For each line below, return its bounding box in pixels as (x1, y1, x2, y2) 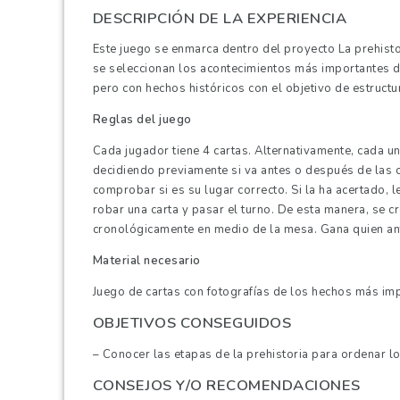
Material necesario (92, 253, 201, 270)
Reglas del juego (92, 112, 192, 129)
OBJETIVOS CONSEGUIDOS (92, 312, 292, 334)
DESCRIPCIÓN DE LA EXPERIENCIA (92, 7, 347, 29)
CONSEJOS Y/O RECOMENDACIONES (92, 374, 361, 396)
